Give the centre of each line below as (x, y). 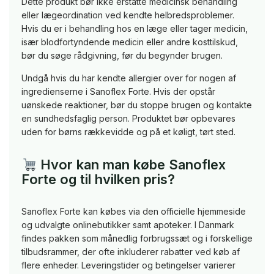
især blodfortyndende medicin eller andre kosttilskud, (130, 42)
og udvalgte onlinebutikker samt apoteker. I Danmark (128, 225)
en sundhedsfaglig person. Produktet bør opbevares (128, 119)
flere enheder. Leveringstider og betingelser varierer (128, 265)
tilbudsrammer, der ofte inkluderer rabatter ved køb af (131, 252)
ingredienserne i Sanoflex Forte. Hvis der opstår (118, 92)
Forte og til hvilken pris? (98, 180)
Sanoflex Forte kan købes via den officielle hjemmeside (134, 212)
